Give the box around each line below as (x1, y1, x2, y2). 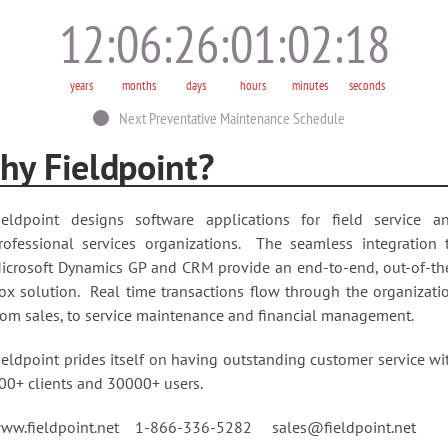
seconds (348, 76, 385, 94)
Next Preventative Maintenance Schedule (119, 107, 345, 128)
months (121, 76, 156, 94)
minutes (291, 76, 328, 94)
